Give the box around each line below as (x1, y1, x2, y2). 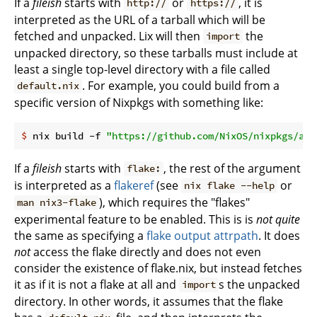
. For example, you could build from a (82, 77, 280, 93)
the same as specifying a (14, 227, 146, 243)
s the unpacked (219, 276, 301, 292)
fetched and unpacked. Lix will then (14, 28, 203, 44)
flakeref (114, 177, 154, 193)
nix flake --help (184, 179, 275, 192)
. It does (258, 227, 300, 243)
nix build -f (27, 129, 106, 142)
